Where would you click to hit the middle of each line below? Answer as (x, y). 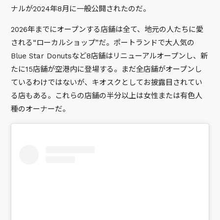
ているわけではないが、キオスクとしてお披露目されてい (107, 83)
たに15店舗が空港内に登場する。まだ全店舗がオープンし (107, 69)
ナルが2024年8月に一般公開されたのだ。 (81, 9)
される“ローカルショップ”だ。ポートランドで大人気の (103, 43)
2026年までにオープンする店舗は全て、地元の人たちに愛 (107, 30)
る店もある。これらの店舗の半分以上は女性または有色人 (107, 96)
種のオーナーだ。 (41, 109)
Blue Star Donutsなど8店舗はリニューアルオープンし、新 (110, 56)
